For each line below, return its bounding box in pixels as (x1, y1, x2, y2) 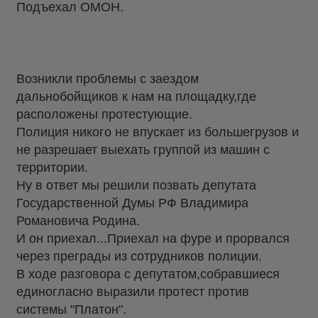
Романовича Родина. (16, 213, 140, 228)
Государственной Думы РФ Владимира (16, 195, 248, 210)
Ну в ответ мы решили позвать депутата (16, 177, 256, 192)
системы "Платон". (16, 302, 126, 317)
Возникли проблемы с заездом (16, 71, 199, 86)
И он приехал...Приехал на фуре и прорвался (16, 231, 290, 246)
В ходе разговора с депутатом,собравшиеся (16, 266, 280, 281)
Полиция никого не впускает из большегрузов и (16, 124, 299, 139)
